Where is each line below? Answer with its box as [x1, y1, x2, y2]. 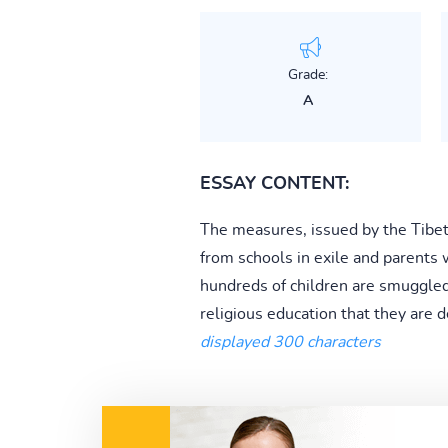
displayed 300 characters [199, 333, 381, 350]
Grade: [287, 67, 328, 82]
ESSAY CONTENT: [199, 174, 349, 193]
